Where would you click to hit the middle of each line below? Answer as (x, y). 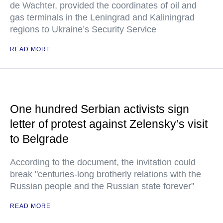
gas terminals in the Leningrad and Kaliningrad (102, 17)
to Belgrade (39, 139)
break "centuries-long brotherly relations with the (106, 174)
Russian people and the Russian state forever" (102, 186)
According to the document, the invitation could (103, 162)
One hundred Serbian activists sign (100, 109)
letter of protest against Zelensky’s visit (109, 124)
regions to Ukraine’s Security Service (83, 29)
